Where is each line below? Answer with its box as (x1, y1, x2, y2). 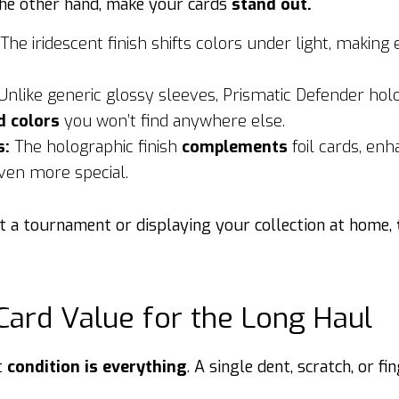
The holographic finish (10, 136, 182, 158)
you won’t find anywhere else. (60, 110, 285, 132)
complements (182, 136, 292, 158)
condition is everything (7, 356, 187, 378)
